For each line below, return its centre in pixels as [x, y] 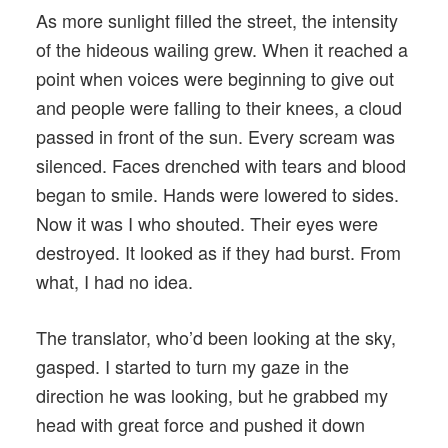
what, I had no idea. [114, 280]
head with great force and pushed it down [200, 423]
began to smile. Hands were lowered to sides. [217, 193]
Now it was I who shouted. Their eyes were [207, 222]
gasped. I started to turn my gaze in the [192, 365]
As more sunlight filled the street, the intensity [217, 19]
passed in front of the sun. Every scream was [215, 135]
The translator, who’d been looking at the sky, [216, 336]
